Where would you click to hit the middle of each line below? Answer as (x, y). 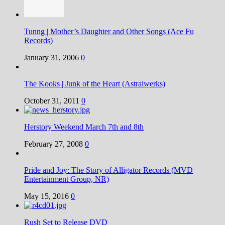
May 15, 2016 (46, 196)
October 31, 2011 (52, 101)
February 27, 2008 (53, 144)
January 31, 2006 (51, 58)
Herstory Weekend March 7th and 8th (84, 127)
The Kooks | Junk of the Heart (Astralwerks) (95, 84)
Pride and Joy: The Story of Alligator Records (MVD (108, 170)
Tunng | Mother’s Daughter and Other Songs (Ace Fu (109, 32)
